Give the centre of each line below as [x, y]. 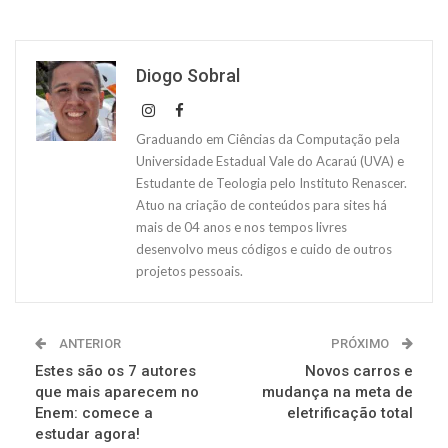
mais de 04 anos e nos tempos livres [241, 226]
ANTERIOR [88, 343]
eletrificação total [350, 412]
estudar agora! [87, 433]
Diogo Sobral [188, 75]
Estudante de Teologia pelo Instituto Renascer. [271, 182]
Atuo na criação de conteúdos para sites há [261, 204]
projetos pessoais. [189, 270]
